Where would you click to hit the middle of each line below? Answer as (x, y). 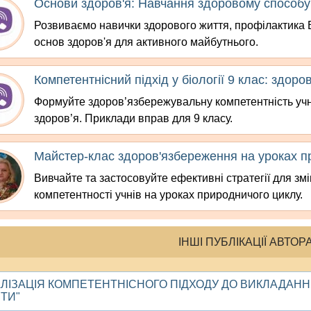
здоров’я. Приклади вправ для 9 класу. (134, 119)
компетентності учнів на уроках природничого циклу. (169, 195)
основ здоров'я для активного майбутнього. (146, 42)
